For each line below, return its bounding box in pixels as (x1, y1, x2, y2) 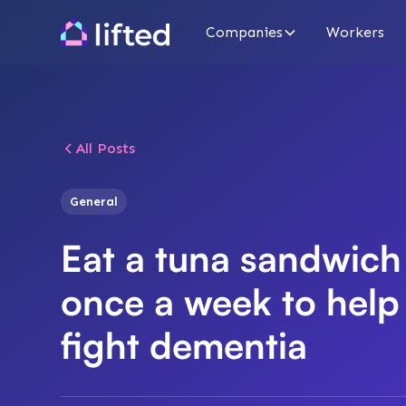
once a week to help (61, 279, 401, 324)
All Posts (75, 140, 136, 157)
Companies (206, 24, 284, 41)
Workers (326, 24, 385, 41)
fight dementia (61, 323, 308, 368)
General (70, 194, 119, 209)
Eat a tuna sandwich (61, 236, 402, 281)
